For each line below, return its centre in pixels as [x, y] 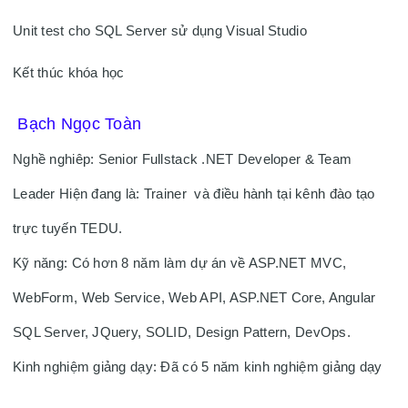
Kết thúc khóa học [69, 73]
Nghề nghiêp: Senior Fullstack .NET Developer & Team [183, 159]
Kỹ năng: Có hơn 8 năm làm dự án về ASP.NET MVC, [180, 263]
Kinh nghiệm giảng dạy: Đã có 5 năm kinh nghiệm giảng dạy [198, 367]
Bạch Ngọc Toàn [82, 124]
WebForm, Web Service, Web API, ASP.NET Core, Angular [194, 298]
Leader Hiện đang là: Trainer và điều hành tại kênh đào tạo [194, 194]
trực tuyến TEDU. [70, 229]
